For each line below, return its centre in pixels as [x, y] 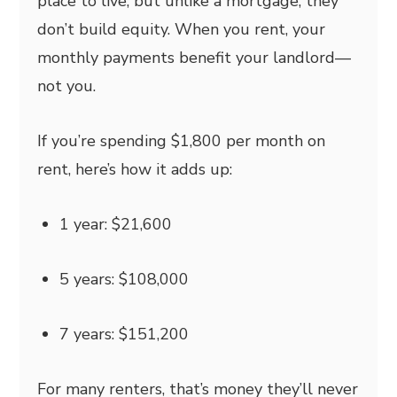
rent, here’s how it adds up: [135, 169]
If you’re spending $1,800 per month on [182, 140]
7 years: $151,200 [125, 334]
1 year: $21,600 [116, 224]
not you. [67, 86]
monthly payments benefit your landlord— [195, 57]
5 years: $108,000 [125, 279]
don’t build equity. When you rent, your [182, 29]
